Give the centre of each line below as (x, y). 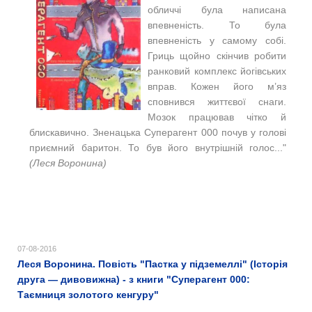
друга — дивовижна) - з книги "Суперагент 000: (134, 279)
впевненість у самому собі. (217, 40)
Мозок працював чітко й (217, 117)
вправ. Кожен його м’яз (217, 86)
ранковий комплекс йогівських (217, 71)
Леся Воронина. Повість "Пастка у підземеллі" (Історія (153, 264)
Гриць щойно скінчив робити (217, 56)
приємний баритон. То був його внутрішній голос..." (158, 148)
